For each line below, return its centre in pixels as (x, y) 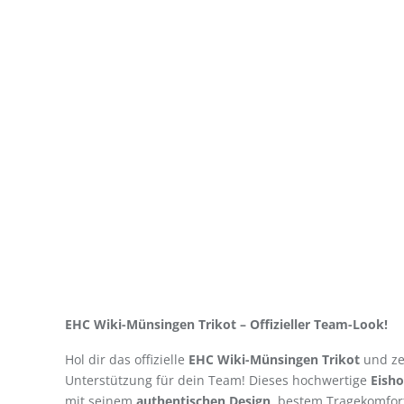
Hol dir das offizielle (127, 359)
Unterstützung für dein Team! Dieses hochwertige (218, 380)
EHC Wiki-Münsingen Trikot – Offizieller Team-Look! (226, 324)
